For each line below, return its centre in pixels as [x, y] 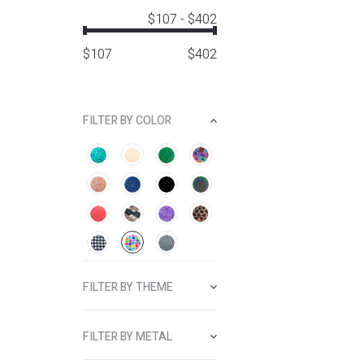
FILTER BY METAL [128, 337]
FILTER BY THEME [128, 287]
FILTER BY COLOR [127, 121]
